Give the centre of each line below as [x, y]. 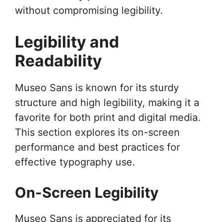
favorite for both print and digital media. [108, 117]
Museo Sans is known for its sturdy [97, 88]
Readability [58, 61]
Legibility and [67, 42]
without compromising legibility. [89, 10]
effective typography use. [75, 162]
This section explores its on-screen [97, 132]
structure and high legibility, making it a [107, 103]
